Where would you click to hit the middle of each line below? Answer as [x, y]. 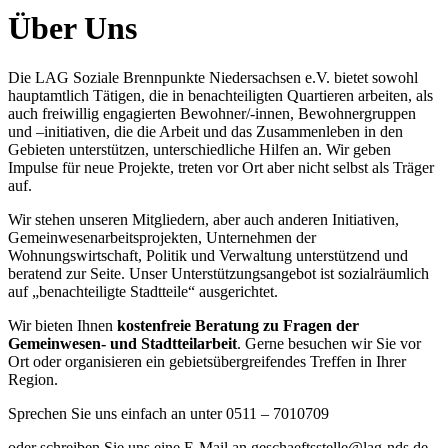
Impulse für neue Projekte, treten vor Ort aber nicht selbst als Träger [221, 167]
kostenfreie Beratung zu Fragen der [238, 325]
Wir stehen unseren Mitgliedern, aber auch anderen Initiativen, [203, 219]
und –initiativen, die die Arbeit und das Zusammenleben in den [205, 131]
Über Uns [72, 28]
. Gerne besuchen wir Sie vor [329, 343]
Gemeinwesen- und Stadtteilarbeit [122, 343]
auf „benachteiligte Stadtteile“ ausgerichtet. [143, 291]
